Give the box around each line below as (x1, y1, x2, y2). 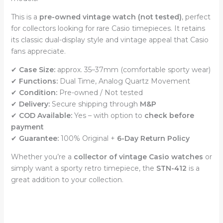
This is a (10, 12, 39, 22)
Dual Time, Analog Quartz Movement (57, 77, 190, 86)
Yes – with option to (72, 111, 144, 120)
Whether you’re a (10, 152, 74, 162)
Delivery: (18, 100, 50, 109)
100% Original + (58, 134, 117, 143)
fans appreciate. (10, 47, 66, 56)
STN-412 (156, 164, 187, 173)
